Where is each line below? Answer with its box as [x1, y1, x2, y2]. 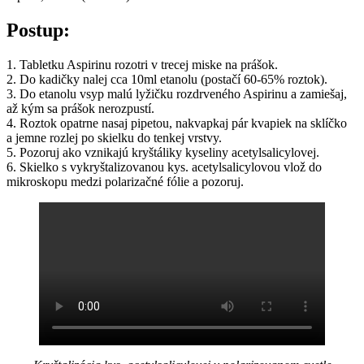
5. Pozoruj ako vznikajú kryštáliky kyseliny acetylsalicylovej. [6, 145, 319, 160]
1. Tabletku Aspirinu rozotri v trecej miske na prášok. [6, 58, 278, 72]
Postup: [6, 19, 70, 41]
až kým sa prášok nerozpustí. [6, 102, 154, 116]
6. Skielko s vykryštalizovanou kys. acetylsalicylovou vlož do [6, 160, 322, 175]
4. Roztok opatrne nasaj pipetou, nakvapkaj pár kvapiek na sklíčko [6, 116, 347, 131]
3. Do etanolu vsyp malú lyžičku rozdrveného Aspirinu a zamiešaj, [6, 87, 347, 102]
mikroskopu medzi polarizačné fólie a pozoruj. [6, 175, 244, 189]
